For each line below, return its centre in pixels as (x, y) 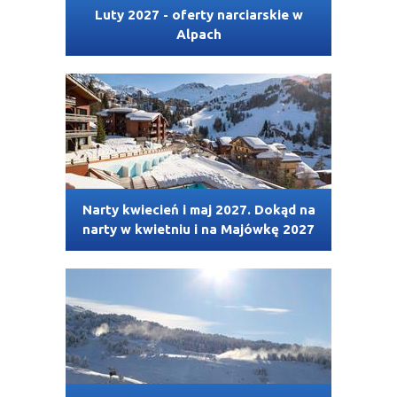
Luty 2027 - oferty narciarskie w (198, 15)
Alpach (198, 35)
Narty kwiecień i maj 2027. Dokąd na (198, 210)
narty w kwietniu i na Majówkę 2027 (198, 230)
